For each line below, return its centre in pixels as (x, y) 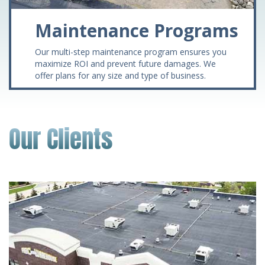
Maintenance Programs (137, 30)
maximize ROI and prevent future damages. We (125, 63)
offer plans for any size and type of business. (120, 75)
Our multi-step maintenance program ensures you (131, 51)
